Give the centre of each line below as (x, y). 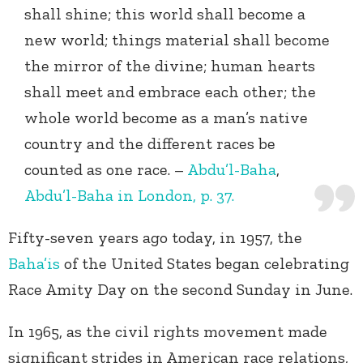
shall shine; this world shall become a (165, 14)
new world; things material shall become (177, 40)
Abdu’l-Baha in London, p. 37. (129, 196)
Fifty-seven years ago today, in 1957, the (155, 238)
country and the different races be (150, 144)
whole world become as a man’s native (166, 118)
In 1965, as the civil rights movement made (168, 332)
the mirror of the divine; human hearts (170, 66)
